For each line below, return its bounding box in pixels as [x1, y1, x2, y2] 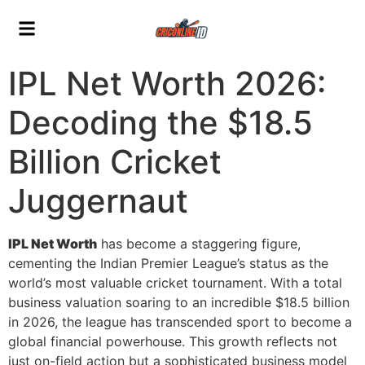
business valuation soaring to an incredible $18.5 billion [8, 293, 350, 310]
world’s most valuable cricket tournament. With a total [8, 274, 342, 291]
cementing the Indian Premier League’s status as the [8, 254, 328, 271]
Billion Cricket [8, 141, 222, 182]
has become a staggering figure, [97, 235, 301, 252]
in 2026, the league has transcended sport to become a [8, 313, 352, 330]
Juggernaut [8, 180, 188, 221]
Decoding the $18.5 [8, 102, 313, 143]
